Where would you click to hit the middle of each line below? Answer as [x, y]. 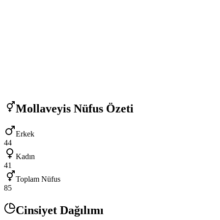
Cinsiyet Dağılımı [60, 210]
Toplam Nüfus [38, 179]
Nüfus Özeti [102, 108]
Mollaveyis [43, 108]
